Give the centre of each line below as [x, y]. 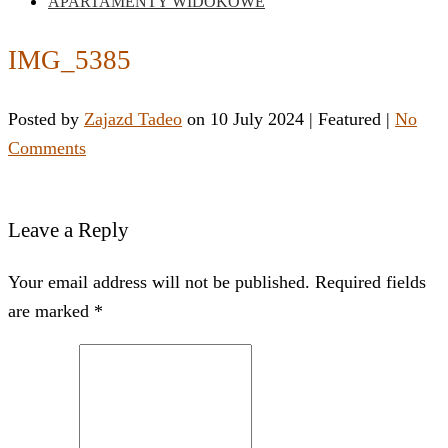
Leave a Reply [68, 229]
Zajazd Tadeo [133, 118]
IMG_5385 [69, 60]
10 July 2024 [257, 118]
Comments [47, 147]
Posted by [46, 118]
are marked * [55, 310]
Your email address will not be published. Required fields [217, 281]
